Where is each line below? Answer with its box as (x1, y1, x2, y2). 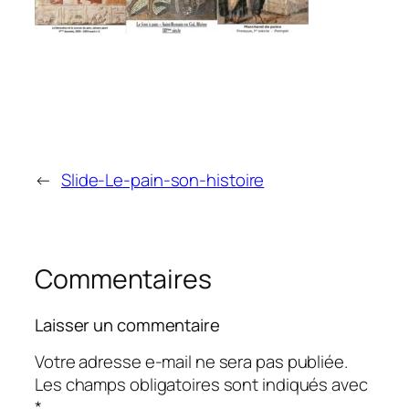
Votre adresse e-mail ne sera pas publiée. (35, 350, 348, 374)
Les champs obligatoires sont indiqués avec (35, 372, 368, 397)
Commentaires (35, 261, 212, 298)
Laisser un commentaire (35, 312, 220, 337)
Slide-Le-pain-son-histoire (60, 168, 265, 193)
